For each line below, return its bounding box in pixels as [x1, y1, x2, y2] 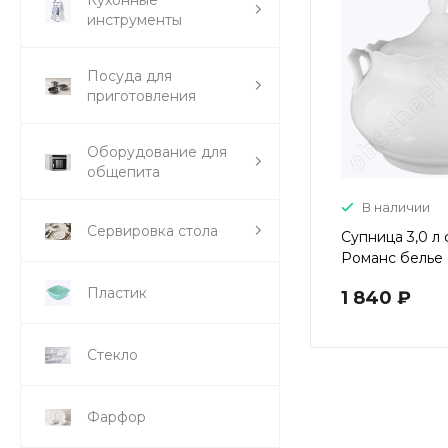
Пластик [87, 283, 147, 302]
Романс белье [341, 249, 443, 268]
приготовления [87, 86, 196, 105]
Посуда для [87, 66, 172, 85]
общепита [87, 162, 160, 181]
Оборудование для [87, 142, 227, 161]
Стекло [87, 345, 138, 364]
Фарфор [87, 407, 146, 426]
